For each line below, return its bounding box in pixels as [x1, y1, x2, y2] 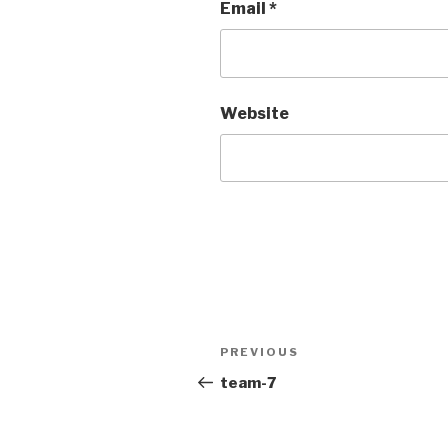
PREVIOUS [220, 345, 299, 360]
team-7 [220, 374, 276, 393]
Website [220, 103, 289, 123]
